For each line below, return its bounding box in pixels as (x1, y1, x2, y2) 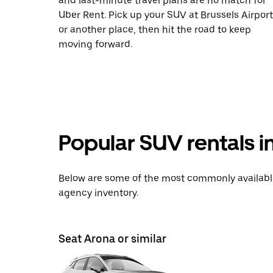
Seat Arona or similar (58, 232, 166, 245)
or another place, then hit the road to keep (58, 24, 251, 35)
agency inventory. (58, 187, 138, 199)
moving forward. (58, 38, 132, 50)
